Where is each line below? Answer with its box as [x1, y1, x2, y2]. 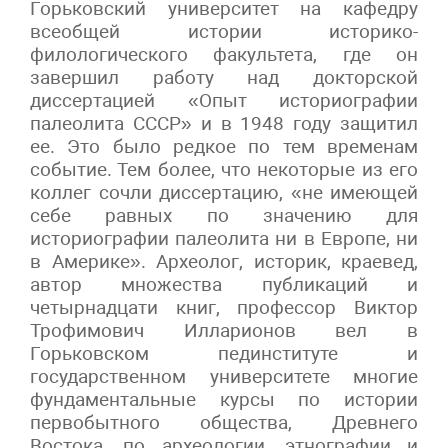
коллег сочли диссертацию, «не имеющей [30, 180, 418, 204]
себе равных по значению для [30, 203, 418, 227]
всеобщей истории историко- [30, 19, 418, 43]
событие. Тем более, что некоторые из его [30, 157, 418, 181]
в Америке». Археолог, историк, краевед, [30, 249, 418, 273]
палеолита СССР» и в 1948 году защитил [30, 111, 418, 135]
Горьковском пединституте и [30, 341, 418, 365]
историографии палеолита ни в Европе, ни [30, 226, 418, 250]
